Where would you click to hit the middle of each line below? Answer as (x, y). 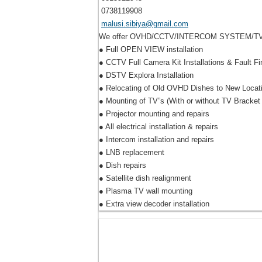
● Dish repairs (123, 166)
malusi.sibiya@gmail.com (145, 24)
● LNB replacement (132, 153)
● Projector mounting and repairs (154, 114)
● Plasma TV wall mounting (146, 191)
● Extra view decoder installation (154, 204)
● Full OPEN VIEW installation (151, 50)
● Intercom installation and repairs (156, 140)
